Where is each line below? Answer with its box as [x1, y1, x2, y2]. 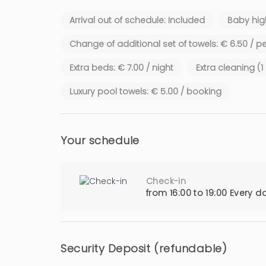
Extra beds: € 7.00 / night [69, 62, 173, 74]
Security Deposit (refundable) [61, 241, 227, 256]
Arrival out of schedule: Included [69, 14, 205, 26]
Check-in [146, 175, 186, 187]
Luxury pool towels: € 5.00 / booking [69, 85, 221, 97]
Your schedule [61, 133, 140, 148]
